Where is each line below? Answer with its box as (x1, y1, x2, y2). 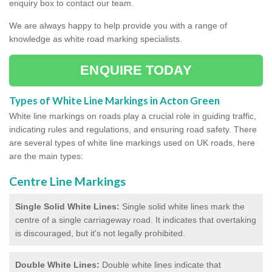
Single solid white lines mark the (120, 201, 245, 211)
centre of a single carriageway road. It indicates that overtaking (15, 214, 256, 225)
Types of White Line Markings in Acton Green (9, 93, 220, 107)
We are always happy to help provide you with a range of (9, 20, 227, 30)
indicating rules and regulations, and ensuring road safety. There (9, 124, 257, 134)
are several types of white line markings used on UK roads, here (9, 137, 255, 148)
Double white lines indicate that (100, 259, 221, 270)
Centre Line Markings (9, 174, 126, 188)
